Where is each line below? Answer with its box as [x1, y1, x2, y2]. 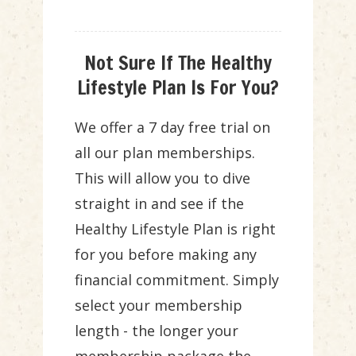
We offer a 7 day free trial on [75, 118, 270, 137]
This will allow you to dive [75, 168, 250, 188]
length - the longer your [75, 321, 238, 340]
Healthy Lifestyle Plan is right [75, 219, 276, 238]
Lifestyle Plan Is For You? [77, 74, 279, 101]
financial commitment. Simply [75, 270, 279, 289]
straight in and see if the [75, 194, 244, 213]
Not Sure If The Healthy [84, 49, 272, 76]
